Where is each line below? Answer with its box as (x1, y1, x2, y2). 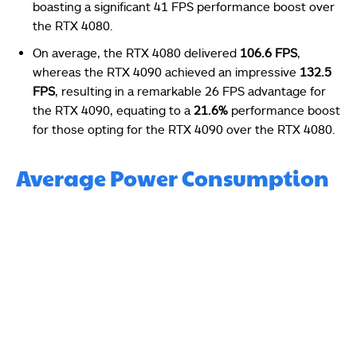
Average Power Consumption (16, 162, 333, 193)
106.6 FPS (240, 45, 297, 60)
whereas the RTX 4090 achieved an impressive (33, 64, 300, 79)
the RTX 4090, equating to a (33, 102, 190, 117)
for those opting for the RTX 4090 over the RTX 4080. (33, 121, 335, 136)
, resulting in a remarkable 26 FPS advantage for (55, 83, 326, 98)
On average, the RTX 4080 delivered (33, 45, 240, 60)
